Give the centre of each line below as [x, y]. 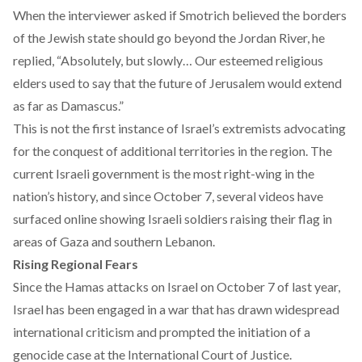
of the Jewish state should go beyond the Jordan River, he [169, 38]
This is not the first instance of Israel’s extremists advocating [179, 128]
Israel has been [55, 309]
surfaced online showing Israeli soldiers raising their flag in [173, 219]
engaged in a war [144, 309]
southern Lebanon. [164, 241]
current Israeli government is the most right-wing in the [164, 173]
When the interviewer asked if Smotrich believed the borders [180, 15]
